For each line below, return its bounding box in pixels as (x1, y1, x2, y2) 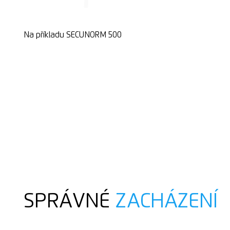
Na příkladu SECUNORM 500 (23, 31, 122, 40)
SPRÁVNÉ (23, 191, 116, 212)
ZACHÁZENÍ (115, 191, 218, 212)
